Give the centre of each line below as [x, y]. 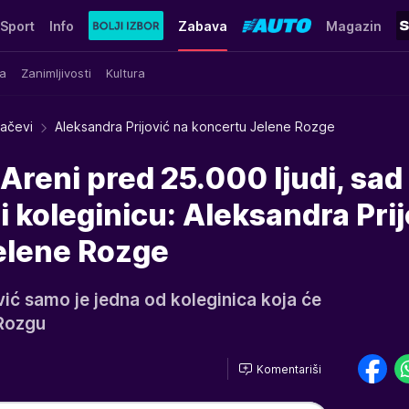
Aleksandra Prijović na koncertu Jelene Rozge [195, 126]
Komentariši [289, 369]
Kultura [126, 73]
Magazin [353, 26]
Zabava [202, 26]
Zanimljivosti [56, 73]
